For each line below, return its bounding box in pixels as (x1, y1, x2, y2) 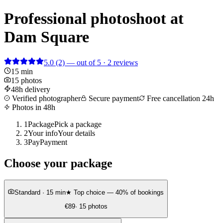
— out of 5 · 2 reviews (67, 58, 138, 67)
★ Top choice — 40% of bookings (66, 188, 164, 196)
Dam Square (4, 28, 89, 46)
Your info (28, 128, 58, 137)
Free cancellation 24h (145, 94, 214, 103)
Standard (14, 188, 40, 196)
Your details (58, 128, 95, 137)
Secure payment (87, 94, 139, 103)
